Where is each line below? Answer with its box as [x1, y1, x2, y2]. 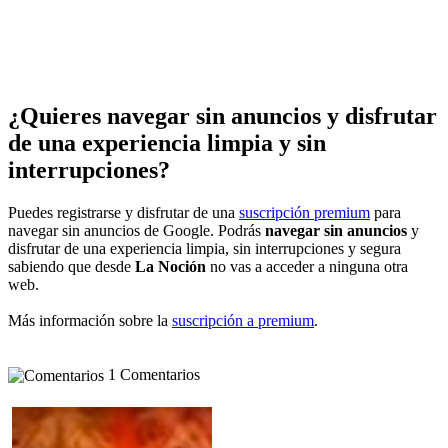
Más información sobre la [8, 311, 172, 329]
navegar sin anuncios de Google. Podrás [8, 221, 265, 239]
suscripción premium [239, 203, 370, 221]
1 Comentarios [104, 365, 200, 383]
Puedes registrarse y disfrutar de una [8, 203, 239, 221]
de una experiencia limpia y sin [8, 129, 326, 156]
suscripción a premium [172, 311, 314, 329]
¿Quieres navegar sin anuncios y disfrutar [8, 102, 437, 129]
